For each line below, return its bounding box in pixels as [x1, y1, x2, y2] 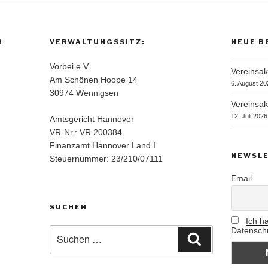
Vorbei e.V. [50, 62, 91, 72]
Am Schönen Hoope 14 [50, 75, 138, 85]
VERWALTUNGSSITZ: [50, 38, 145, 47]
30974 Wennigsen [50, 88, 119, 98]
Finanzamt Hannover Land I [50, 141, 156, 151]
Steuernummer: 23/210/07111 [50, 154, 163, 164]
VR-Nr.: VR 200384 [50, 127, 123, 138]
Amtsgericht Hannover [50, 114, 135, 124]
